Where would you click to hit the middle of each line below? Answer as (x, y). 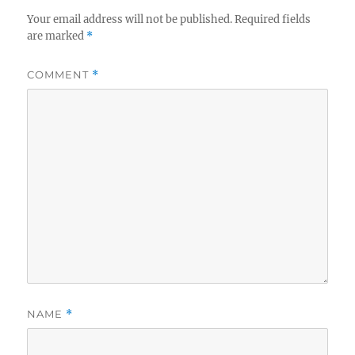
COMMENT (60, 74)
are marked (57, 36)
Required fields (273, 19)
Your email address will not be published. (130, 19)
